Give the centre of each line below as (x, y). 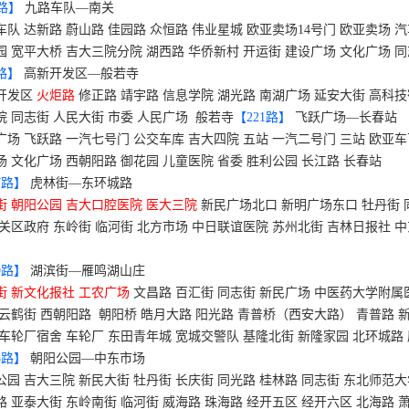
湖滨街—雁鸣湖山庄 (88, 271)
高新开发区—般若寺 (81, 73)
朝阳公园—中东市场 (88, 358)
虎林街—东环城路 (81, 183)
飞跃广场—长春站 (346, 117)
